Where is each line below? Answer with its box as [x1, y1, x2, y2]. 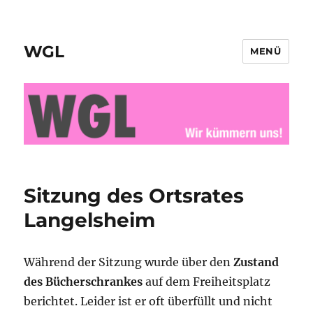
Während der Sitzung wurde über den [24, 255, 234, 270]
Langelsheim [24, 208, 156, 233]
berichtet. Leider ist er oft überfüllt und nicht [24, 294, 273, 309]
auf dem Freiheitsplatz [143, 275, 271, 289]
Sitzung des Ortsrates [24, 184, 245, 208]
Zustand [233, 255, 279, 270]
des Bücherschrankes [24, 275, 143, 289]
